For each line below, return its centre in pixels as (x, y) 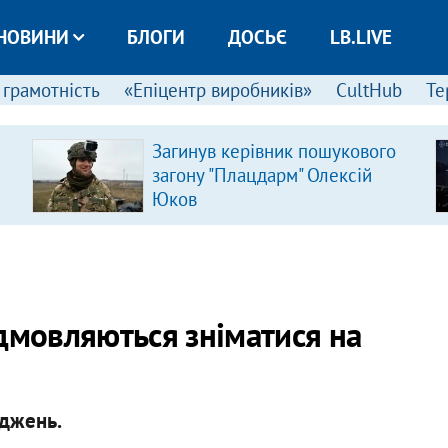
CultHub (368, 90)
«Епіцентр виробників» (217, 90)
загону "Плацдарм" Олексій (261, 175)
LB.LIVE (360, 37)
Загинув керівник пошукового (273, 151)
